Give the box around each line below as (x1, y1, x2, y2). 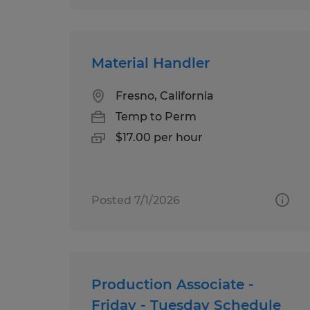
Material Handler (91, 54, 210, 71)
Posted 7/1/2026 (91, 193, 180, 207)
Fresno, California (116, 89, 214, 102)
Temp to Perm (116, 109, 197, 123)
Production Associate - (91, 275, 254, 293)
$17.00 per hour (116, 130, 203, 144)
